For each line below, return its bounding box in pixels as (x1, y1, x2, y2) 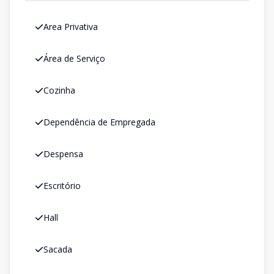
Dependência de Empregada (43, 116, 155, 128)
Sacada (43, 243, 72, 255)
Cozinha (43, 84, 75, 96)
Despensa (43, 148, 83, 160)
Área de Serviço (43, 53, 105, 64)
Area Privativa (43, 21, 98, 32)
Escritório (43, 180, 81, 191)
